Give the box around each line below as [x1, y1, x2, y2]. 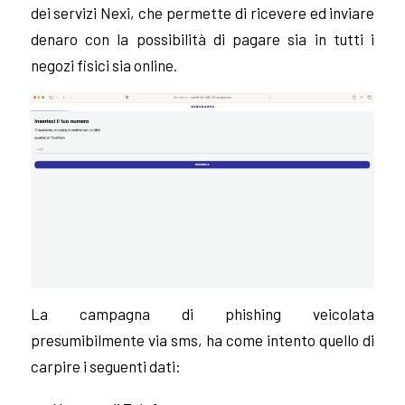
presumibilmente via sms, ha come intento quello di [30, 331, 375, 350]
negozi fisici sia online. [30, 56, 177, 75]
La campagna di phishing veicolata [30, 305, 375, 324]
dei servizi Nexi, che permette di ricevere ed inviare [30, 4, 375, 23]
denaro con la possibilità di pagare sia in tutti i [30, 30, 375, 49]
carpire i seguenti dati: [30, 357, 181, 376]
